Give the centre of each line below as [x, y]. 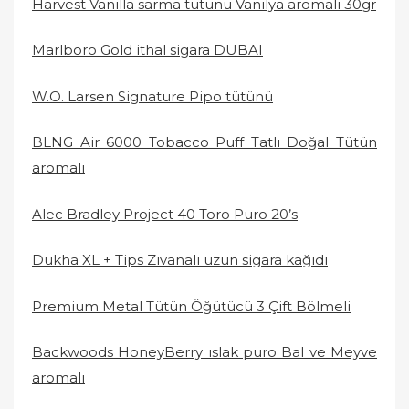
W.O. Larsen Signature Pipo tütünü [152, 96]
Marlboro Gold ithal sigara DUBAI [147, 50]
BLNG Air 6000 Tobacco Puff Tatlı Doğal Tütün [204, 142]
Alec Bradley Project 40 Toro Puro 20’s [165, 214]
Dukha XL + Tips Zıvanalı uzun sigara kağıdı [180, 260]
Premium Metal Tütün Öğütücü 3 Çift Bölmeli [191, 306]
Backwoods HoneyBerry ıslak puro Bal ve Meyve [204, 352]
